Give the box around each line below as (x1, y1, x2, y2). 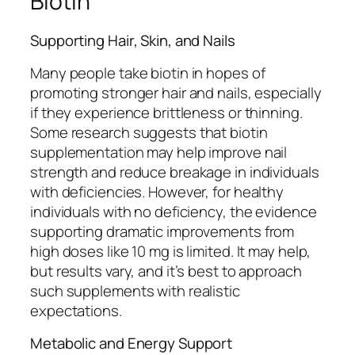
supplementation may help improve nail (30, 141, 288, 162)
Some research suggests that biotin (30, 121, 268, 143)
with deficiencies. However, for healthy (30, 181, 284, 202)
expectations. (30, 300, 122, 321)
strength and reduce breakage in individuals (30, 161, 319, 182)
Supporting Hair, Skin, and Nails (30, 30, 235, 52)
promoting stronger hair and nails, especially (30, 82, 322, 103)
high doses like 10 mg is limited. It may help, (30, 240, 311, 261)
